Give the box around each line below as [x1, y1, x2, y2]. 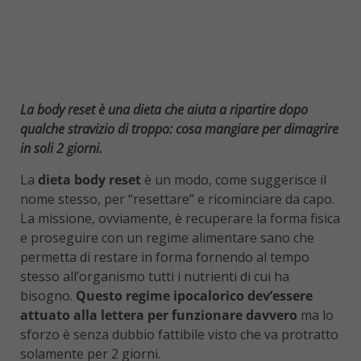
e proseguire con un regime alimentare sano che [20, 228, 314, 247]
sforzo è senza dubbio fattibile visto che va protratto [20, 325, 338, 343]
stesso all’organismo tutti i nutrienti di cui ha [20, 267, 289, 285]
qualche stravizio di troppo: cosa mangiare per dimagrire [20, 119, 338, 138]
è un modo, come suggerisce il [141, 170, 326, 189]
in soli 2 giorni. [20, 139, 102, 157]
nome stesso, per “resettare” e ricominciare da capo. [20, 189, 334, 208]
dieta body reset [38, 170, 141, 189]
